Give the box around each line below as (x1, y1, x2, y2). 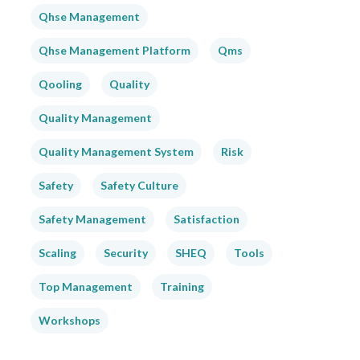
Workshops (38, 313, 100, 328)
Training (159, 280, 204, 294)
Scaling (38, 246, 76, 260)
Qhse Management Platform (38, 43, 190, 58)
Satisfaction (173, 212, 239, 227)
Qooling (38, 77, 82, 92)
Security (103, 246, 148, 260)
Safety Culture (100, 178, 178, 193)
